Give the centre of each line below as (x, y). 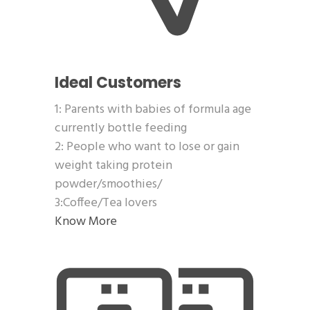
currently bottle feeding (121, 129)
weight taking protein (113, 166)
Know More (86, 222)
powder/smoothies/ (108, 185)
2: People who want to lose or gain (147, 147)
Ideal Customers (118, 83)
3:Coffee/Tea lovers (106, 203)
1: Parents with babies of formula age (153, 110)
